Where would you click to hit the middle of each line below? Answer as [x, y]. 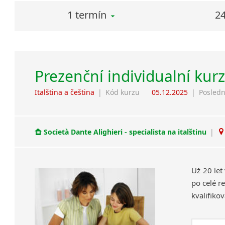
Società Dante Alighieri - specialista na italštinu [125, 132]
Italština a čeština [65, 92]
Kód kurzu [123, 92]
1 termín [87, 15]
